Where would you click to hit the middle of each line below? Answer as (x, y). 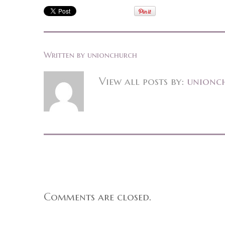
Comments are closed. (97, 197)
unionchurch (112, 54)
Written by (66, 54)
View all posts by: (143, 81)
